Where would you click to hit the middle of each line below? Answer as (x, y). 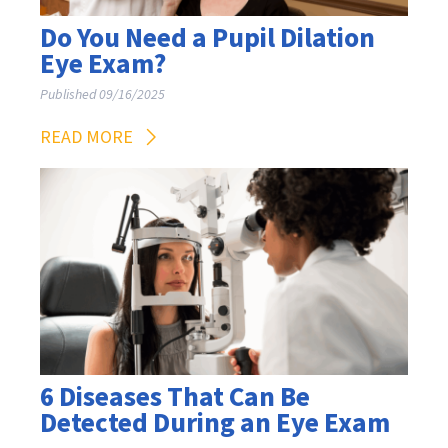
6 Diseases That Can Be (175, 398)
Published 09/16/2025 (102, 95)
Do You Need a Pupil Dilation (207, 39)
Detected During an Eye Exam (215, 424)
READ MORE (86, 138)
